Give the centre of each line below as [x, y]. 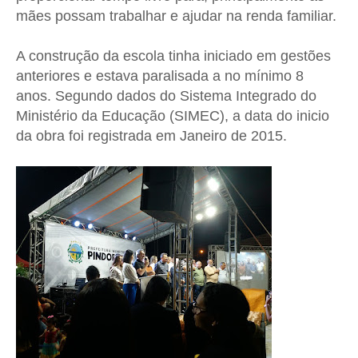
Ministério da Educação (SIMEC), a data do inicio [173, 116]
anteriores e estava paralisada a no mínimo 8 [160, 76]
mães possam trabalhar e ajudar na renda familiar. [176, 16]
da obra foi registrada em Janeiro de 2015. [155, 136]
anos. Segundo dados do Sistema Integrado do [166, 96]
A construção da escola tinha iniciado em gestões [173, 56]
